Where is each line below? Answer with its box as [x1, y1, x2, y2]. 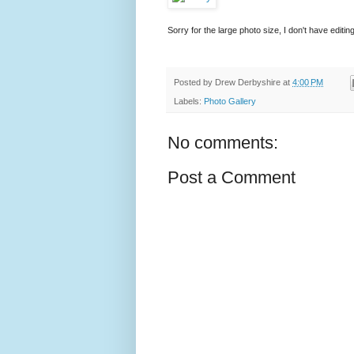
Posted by [174, 77, 215, 88]
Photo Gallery [204, 96, 256, 107]
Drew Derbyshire [215, 77, 281, 88]
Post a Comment [168, 168, 296, 188]
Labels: [174, 96, 204, 107]
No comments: [168, 133, 278, 153]
